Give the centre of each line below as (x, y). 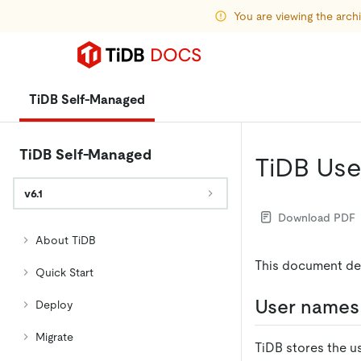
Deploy (54, 305)
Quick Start (64, 272)
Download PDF (317, 217)
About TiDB (66, 240)
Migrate (54, 337)
